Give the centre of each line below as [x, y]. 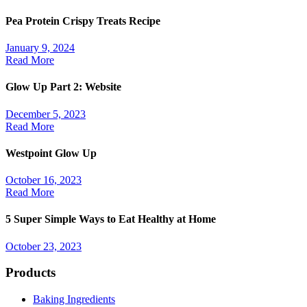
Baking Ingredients [74, 299]
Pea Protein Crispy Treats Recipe [83, 21]
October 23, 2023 [44, 246]
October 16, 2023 [44, 180]
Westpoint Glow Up [51, 153]
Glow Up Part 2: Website [65, 87]
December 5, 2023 [46, 114]
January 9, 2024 [40, 48]
